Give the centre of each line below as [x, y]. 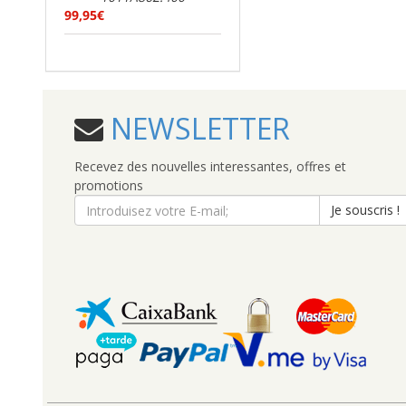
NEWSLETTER [197, 128]
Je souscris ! [365, 210]
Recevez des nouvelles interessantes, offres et [210, 166]
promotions [109, 185]
